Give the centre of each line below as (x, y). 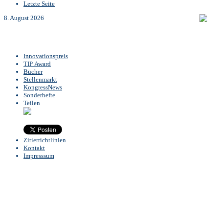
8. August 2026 (24, 18)
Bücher (33, 72)
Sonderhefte (39, 95)
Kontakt (34, 148)
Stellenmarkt (40, 79)
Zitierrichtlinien (45, 140)
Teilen (32, 103)
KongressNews (43, 87)
